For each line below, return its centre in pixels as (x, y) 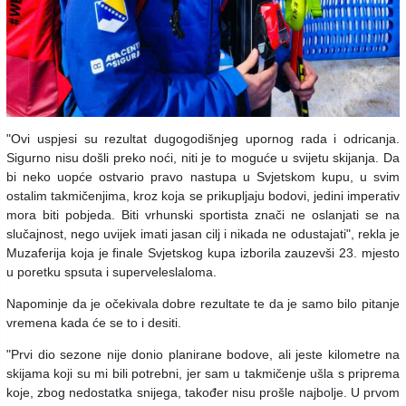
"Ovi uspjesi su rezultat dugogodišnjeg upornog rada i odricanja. (203, 139)
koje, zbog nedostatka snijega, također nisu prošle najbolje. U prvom (203, 393)
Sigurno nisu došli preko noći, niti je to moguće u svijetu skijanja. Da (203, 158)
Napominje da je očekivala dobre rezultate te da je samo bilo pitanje (203, 304)
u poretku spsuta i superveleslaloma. (111, 272)
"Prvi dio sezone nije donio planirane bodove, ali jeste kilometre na (203, 355)
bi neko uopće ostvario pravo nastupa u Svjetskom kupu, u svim (203, 177)
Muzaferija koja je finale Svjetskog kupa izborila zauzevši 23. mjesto (203, 253)
